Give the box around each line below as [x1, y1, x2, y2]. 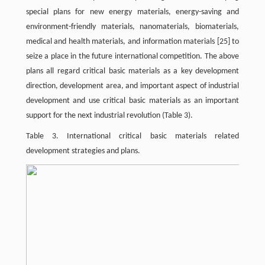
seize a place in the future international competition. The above [25, 52, 240, 61]
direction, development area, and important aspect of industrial [25, 82, 240, 91]
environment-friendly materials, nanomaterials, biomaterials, [25, 22, 240, 31]
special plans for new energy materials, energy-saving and [25, 8, 240, 17]
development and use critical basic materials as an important [25, 96, 240, 105]
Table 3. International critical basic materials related [25, 132, 240, 141]
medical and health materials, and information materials [25, 37, 217, 46]
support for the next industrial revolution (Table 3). [25, 111, 193, 120]
